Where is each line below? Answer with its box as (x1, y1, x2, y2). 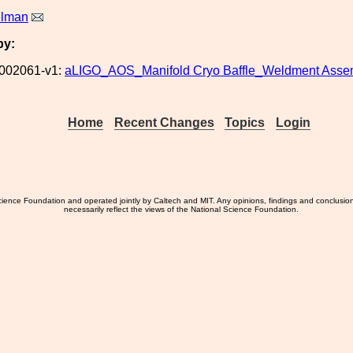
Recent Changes (113, 116, 214, 129)
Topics (225, 116, 266, 129)
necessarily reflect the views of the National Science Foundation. (64, 205, 299, 214)
